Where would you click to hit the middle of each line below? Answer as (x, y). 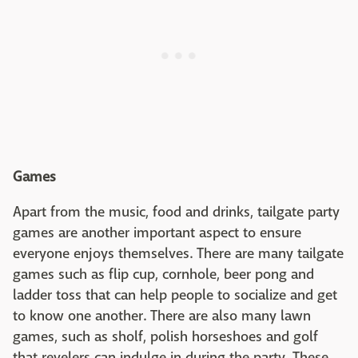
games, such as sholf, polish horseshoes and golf (165, 337)
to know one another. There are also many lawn (162, 316)
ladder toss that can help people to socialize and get (175, 295)
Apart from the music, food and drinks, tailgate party (176, 212)
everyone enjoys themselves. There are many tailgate (178, 254)
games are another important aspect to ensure (157, 233)
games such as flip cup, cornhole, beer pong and (163, 274)
